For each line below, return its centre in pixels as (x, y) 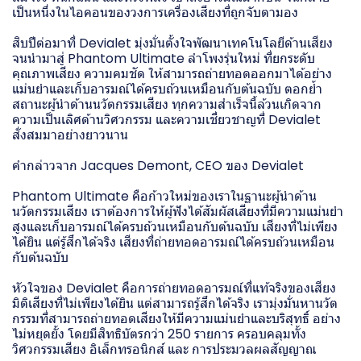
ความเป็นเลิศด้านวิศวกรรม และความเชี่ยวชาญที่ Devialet (166, 119)
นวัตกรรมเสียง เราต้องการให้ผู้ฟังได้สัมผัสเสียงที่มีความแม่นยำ (178, 211)
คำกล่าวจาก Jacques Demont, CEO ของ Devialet (158, 165)
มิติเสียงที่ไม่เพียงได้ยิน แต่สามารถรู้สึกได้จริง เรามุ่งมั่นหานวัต (175, 303)
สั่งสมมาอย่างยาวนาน (70, 135)
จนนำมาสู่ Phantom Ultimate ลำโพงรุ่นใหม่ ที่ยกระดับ (164, 58)
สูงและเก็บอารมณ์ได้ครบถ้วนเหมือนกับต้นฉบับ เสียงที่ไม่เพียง (175, 226)
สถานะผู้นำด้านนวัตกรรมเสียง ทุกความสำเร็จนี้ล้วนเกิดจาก (167, 104)
